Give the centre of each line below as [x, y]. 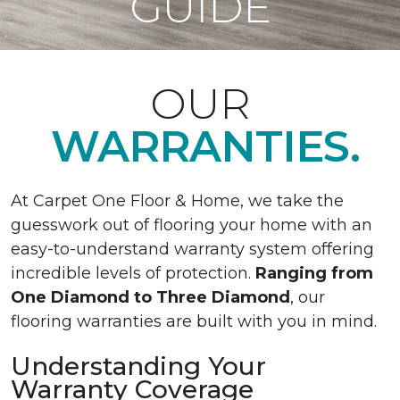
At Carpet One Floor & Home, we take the [177, 201]
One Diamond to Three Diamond [150, 297]
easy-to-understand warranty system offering [192, 249]
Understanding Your [138, 366]
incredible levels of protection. [133, 273]
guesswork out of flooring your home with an [192, 225]
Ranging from [314, 273]
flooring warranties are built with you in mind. [196, 321]
